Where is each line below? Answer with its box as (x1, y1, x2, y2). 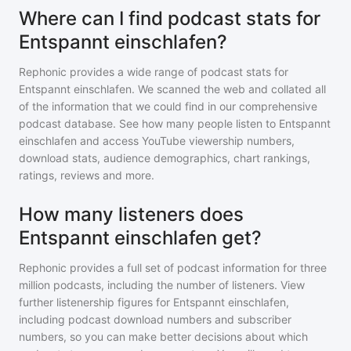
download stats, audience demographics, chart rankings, (19, 151, 310, 165)
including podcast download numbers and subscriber (19, 313, 291, 326)
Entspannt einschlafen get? (19, 226, 262, 249)
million (19, 278, 50, 291)
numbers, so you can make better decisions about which (19, 330, 308, 343)
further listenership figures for (19, 295, 173, 309)
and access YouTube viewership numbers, (80, 134, 295, 147)
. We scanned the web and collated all (132, 82, 326, 96)
